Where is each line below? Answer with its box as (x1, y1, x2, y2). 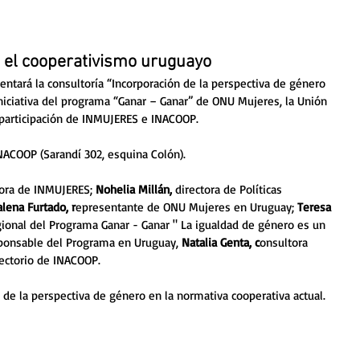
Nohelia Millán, (96, 182, 172, 197)
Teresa (297, 199, 334, 215)
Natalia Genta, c (182, 235, 260, 250)
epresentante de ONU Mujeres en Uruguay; (76, 199, 297, 215)
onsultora (260, 235, 311, 250)
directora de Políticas (172, 182, 285, 197)
